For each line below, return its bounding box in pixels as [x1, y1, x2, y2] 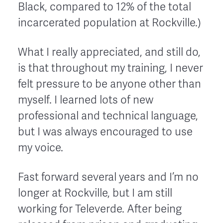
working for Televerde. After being [18, 202, 182, 216]
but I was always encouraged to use [18, 125, 193, 138]
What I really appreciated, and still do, [18, 45, 201, 59]
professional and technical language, [18, 109, 198, 122]
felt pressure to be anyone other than [18, 77, 201, 91]
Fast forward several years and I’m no [18, 170, 199, 184]
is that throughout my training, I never [18, 61, 203, 75]
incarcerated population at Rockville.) [18, 16, 201, 29]
